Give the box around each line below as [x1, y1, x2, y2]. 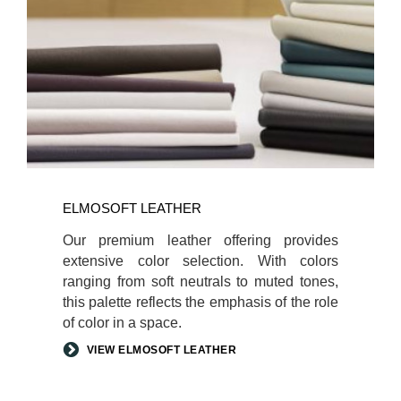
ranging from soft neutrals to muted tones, [63, 273, 338, 289]
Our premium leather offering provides [63, 232, 338, 248]
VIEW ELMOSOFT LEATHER [86, 343, 236, 356]
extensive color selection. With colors [63, 252, 338, 269]
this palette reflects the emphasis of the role [63, 294, 338, 310]
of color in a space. [63, 314, 182, 330]
